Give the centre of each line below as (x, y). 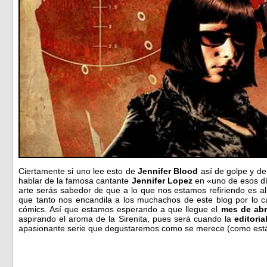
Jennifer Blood (168, 171)
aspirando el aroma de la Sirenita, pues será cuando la (127, 219)
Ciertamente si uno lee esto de (78, 171)
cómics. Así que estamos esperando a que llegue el (120, 209)
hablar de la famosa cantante (75, 181)
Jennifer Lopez (162, 181)
